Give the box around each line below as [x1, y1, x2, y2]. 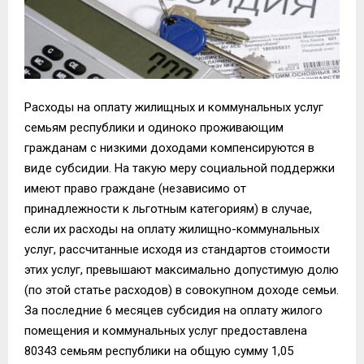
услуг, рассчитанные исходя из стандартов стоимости [24, 241, 330, 257]
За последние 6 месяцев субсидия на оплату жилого [24, 302, 323, 318]
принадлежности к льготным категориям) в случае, [24, 201, 312, 216]
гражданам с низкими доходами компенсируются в [24, 140, 314, 155]
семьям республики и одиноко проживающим [24, 119, 284, 135]
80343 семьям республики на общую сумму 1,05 [24, 343, 293, 358]
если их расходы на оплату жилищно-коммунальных [24, 221, 319, 236]
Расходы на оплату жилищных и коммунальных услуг [24, 99, 323, 115]
